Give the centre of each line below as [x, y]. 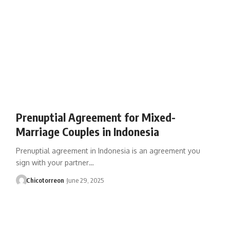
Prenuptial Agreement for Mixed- [95, 117]
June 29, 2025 [85, 180]
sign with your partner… [55, 162]
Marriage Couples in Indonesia [87, 131]
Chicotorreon [45, 180]
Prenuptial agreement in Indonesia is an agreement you [108, 150]
